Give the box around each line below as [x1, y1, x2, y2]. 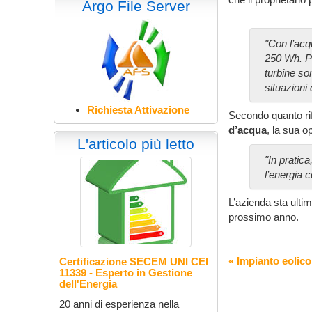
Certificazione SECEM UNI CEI [59, 255, 208, 267]
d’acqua [228, 123, 267, 136]
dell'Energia [59, 277, 117, 290]
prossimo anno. [228, 210, 299, 223]
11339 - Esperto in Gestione [59, 266, 192, 279]
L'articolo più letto [77, 136, 195, 153]
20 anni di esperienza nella [59, 298, 179, 311]
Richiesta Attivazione [87, 104, 189, 116]
